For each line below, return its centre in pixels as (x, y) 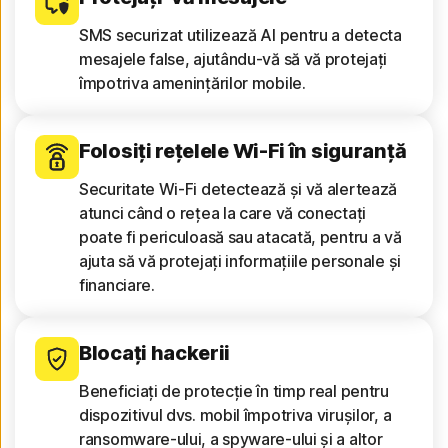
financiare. (117, 284)
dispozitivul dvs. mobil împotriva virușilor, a (235, 414)
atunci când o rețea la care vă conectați (222, 212)
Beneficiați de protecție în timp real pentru (234, 390)
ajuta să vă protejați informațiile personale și (240, 260)
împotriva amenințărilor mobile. (192, 82)
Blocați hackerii (155, 352)
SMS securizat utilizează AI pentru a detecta (240, 34)
